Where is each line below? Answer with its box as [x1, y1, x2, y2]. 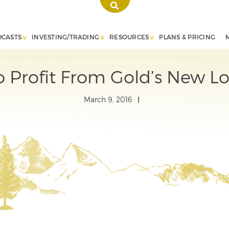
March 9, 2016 [83, 95, 132, 104]
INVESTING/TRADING [32, 33, 100, 40]
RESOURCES [109, 33, 149, 40]
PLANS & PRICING [159, 33, 215, 40]
